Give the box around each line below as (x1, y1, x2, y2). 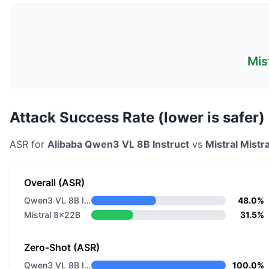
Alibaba (47, 138, 82, 150)
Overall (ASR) (24, 177, 85, 189)
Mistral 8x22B (24, 210, 80, 220)
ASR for (10, 138, 47, 150)
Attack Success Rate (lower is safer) (10, 109, 265, 126)
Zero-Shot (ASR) (24, 241, 100, 253)
